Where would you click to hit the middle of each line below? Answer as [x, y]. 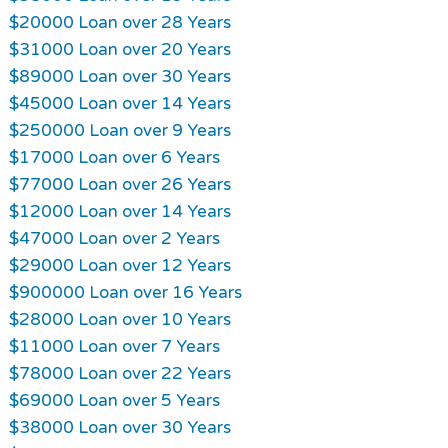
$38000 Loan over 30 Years [119, 427]
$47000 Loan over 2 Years [114, 238]
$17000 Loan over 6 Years [114, 157]
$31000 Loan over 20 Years [119, 49]
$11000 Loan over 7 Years [114, 346]
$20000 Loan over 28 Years [119, 22]
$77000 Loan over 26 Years [119, 184]
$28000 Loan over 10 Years [119, 319]
